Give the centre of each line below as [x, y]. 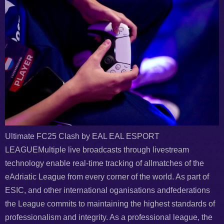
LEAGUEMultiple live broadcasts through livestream [97, 149]
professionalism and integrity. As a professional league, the [109, 217]
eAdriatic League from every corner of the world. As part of [107, 176]
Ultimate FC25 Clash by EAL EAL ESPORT [82, 136]
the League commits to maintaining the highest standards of [110, 203]
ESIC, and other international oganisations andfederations [107, 190]
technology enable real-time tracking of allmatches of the [104, 163]
